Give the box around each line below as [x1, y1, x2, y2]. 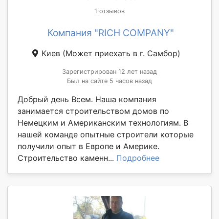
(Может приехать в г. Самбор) [62, 48, 180, 58]
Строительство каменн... [18, 153, 116, 163]
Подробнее [116, 153, 159, 163]
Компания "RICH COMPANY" [47, 26, 174, 39]
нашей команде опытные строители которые [18, 129, 194, 139]
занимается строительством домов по [18, 106, 169, 116]
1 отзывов [94, 7, 125, 15]
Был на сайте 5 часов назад [67, 77, 152, 85]
